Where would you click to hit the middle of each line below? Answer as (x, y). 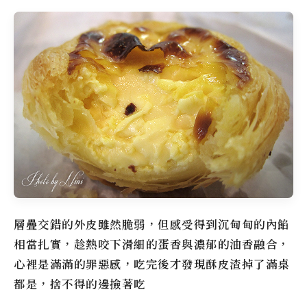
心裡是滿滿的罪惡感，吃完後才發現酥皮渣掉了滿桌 (152, 264)
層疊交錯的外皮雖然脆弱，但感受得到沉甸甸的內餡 (152, 224)
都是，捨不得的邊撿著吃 (80, 284)
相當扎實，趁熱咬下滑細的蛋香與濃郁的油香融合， (152, 244)
